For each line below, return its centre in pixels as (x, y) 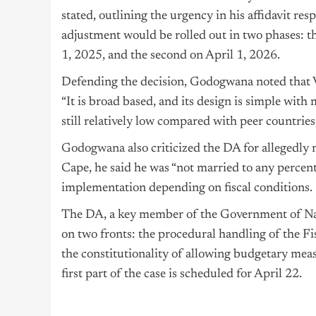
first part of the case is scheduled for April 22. (182, 275)
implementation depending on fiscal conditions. (187, 189)
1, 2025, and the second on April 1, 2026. (171, 56)
